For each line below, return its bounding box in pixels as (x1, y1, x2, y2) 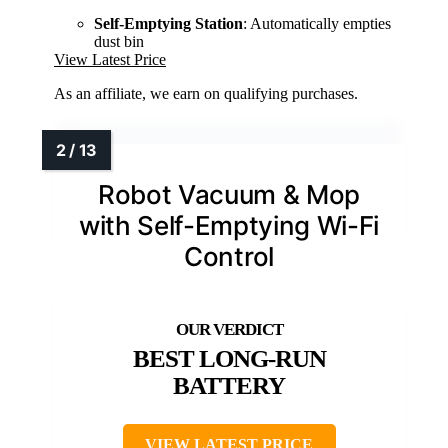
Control (184, 241, 274, 273)
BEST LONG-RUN (132, 345, 326, 373)
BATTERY (173, 372, 285, 400)
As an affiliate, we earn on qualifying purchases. (54, 85, 358, 103)
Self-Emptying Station (94, 15, 243, 33)
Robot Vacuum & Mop (97, 179, 361, 211)
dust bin (94, 33, 144, 51)
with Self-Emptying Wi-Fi (78, 210, 380, 242)
